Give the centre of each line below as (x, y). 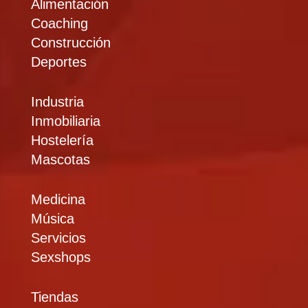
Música (52, 219)
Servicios (58, 238)
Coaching (59, 23)
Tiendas (54, 297)
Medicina (58, 199)
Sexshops (60, 257)
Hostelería (62, 140)
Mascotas (60, 159)
